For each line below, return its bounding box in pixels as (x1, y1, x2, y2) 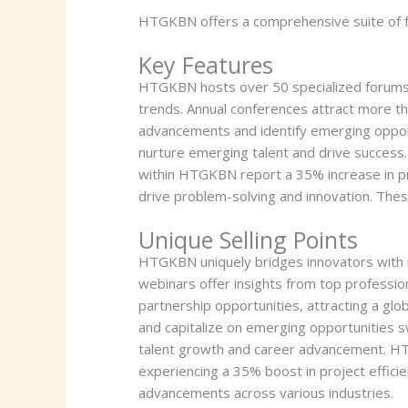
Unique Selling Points (138, 224, 358, 255)
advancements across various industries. (138, 383, 393, 402)
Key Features (138, 49, 273, 80)
